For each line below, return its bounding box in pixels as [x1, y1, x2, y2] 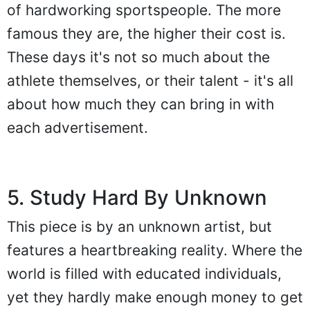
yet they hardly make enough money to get [7, 289, 303, 307]
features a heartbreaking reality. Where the [7, 241, 302, 259]
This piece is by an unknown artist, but [7, 218, 272, 236]
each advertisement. [7, 119, 148, 137]
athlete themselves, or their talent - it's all [7, 72, 293, 90]
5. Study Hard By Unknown [7, 185, 267, 210]
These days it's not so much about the [7, 48, 270, 66]
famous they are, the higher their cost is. [7, 25, 286, 43]
